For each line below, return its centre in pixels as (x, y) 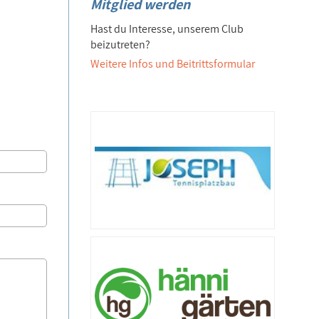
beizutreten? (120, 45)
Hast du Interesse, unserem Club (167, 29)
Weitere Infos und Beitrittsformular (173, 64)
